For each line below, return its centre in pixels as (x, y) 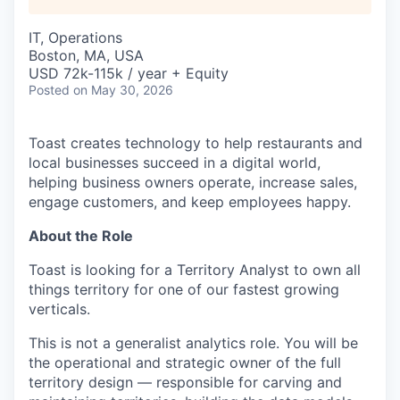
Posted (49, 90)
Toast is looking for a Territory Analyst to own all (195, 270)
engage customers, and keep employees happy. (190, 202)
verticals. (59, 309)
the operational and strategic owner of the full (185, 362)
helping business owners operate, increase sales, (193, 182)
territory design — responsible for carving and (185, 382)
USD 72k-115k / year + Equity (129, 73)
